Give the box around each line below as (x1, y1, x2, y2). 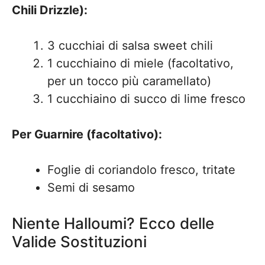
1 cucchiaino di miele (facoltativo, (47, 56, 234, 70)
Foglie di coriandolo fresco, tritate (47, 163, 235, 177)
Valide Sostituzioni (12, 232, 147, 251)
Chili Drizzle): (12, 3, 88, 17)
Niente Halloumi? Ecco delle (12, 214, 214, 232)
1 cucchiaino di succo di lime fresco (47, 92, 245, 106)
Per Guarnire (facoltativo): (12, 127, 162, 141)
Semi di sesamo (47, 180, 135, 195)
